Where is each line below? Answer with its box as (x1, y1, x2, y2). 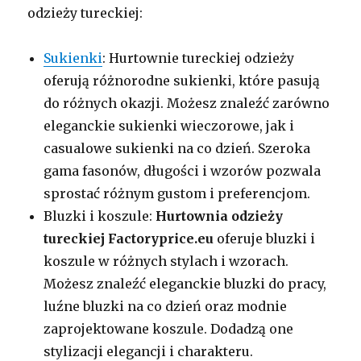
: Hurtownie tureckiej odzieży (102, 49, 295, 66)
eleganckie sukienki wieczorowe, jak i (44, 117, 295, 134)
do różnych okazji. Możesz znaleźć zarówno (44, 94, 330, 111)
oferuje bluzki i (214, 230, 316, 247)
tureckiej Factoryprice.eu (44, 230, 214, 247)
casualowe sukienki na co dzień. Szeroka (44, 139, 311, 156)
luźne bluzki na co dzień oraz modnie (44, 297, 288, 314)
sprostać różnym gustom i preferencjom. (44, 185, 311, 201)
